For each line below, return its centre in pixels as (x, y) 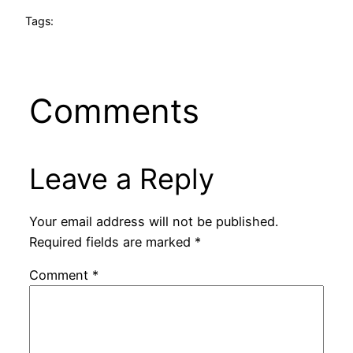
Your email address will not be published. (153, 221)
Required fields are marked (111, 242)
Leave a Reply (121, 178)
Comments (114, 110)
